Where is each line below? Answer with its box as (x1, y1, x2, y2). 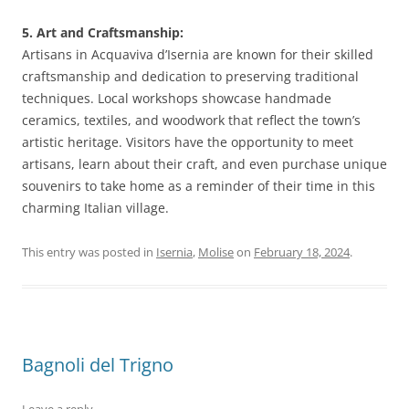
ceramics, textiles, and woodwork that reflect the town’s (22, 111, 361, 129)
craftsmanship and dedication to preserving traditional (22, 68, 359, 85)
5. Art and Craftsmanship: (22, 24, 184, 41)
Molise (198, 244, 234, 260)
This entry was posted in (22, 244, 156, 260)
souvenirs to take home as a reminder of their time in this (22, 177, 375, 194)
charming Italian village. (22, 199, 169, 216)
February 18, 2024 (254, 244, 350, 260)
